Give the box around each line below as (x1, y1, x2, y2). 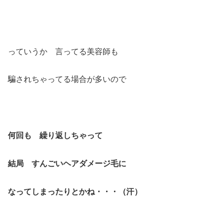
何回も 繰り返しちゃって (8, 131, 103, 140)
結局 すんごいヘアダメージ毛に (8, 159, 126, 168)
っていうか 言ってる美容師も (8, 47, 118, 56)
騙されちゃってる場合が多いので (8, 75, 126, 84)
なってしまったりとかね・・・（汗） (8, 187, 142, 196)
